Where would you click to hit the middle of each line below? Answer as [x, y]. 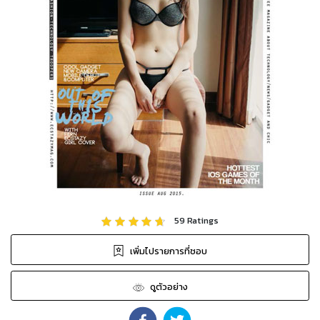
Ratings [201, 220]
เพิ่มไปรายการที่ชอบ [169, 251]
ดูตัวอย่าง [169, 287]
